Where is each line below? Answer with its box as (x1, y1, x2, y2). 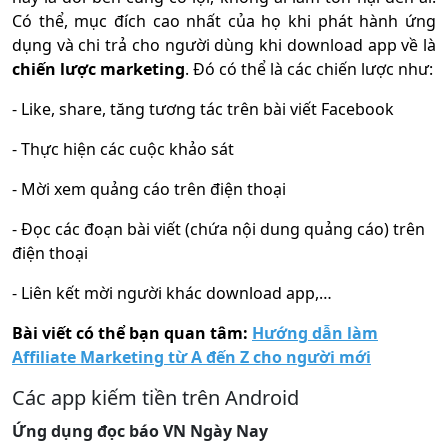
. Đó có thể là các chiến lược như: (185, 58, 433, 81)
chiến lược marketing (12, 58, 185, 81)
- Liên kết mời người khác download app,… (12, 282, 332, 305)
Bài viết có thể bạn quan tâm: (12, 322, 252, 345)
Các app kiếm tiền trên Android (12, 384, 299, 412)
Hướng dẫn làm (252, 322, 378, 345)
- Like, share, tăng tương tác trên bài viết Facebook (12, 98, 394, 121)
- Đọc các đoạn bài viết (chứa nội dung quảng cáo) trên (12, 218, 425, 241)
